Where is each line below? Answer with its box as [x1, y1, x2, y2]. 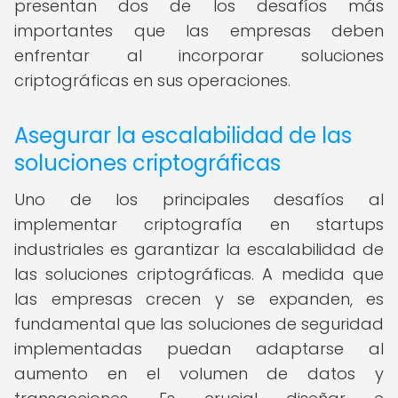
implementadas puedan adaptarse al [14, 338, 384, 360]
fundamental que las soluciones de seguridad [14, 313, 384, 335]
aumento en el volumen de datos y [14, 362, 384, 385]
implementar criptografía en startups [14, 213, 384, 235]
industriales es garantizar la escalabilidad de [14, 238, 384, 260]
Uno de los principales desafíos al [14, 188, 384, 211]
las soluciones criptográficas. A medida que [14, 263, 384, 285]
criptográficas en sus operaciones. [14, 69, 291, 92]
